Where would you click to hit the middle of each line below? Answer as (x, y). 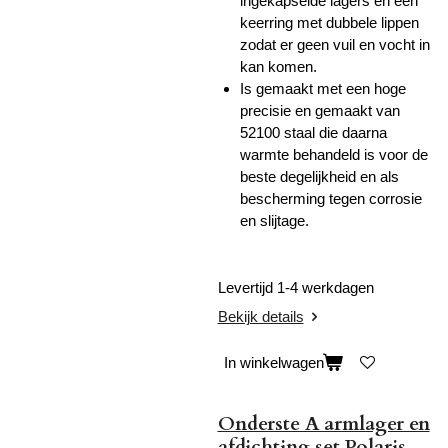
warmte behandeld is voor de (334, 155)
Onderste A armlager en (323, 423)
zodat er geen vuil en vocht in (335, 45)
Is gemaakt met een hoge (323, 89)
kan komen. (278, 67)
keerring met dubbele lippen (329, 23)
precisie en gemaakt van (320, 111)
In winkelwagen (273, 363)
